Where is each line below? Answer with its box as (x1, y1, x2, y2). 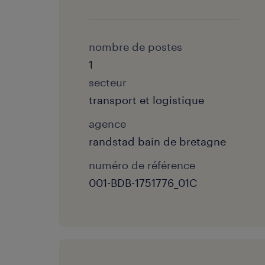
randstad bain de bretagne (89, 135, 226, 148)
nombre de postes (89, 40, 182, 53)
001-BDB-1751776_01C (89, 176, 197, 189)
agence (89, 117, 126, 130)
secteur (89, 76, 127, 89)
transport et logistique (89, 93, 204, 106)
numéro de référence (89, 159, 195, 172)
